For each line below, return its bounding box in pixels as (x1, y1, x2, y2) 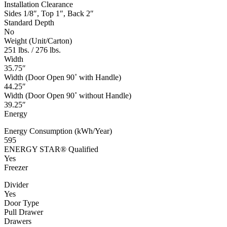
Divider (4, 180, 28, 190)
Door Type (4, 199, 39, 208)
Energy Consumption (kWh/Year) (4, 127, 112, 136)
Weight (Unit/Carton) (4, 36, 72, 46)
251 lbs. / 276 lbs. (4, 46, 61, 55)
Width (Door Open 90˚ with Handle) (4, 73, 121, 82)
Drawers (4, 217, 31, 226)
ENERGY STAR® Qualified (4, 145, 98, 154)
